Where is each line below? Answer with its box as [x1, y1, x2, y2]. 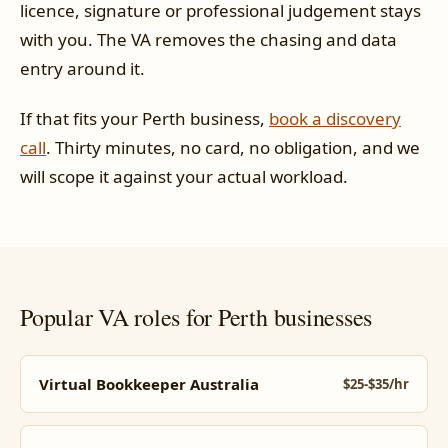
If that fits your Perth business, [20, 106, 269, 130]
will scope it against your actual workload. [20, 164, 348, 188]
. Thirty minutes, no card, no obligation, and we [46, 135, 420, 159]
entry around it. [20, 57, 145, 81]
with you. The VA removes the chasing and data [20, 28, 397, 52]
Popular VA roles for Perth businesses [20, 300, 373, 333]
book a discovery [269, 106, 401, 130]
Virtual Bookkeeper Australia [39, 373, 259, 394]
